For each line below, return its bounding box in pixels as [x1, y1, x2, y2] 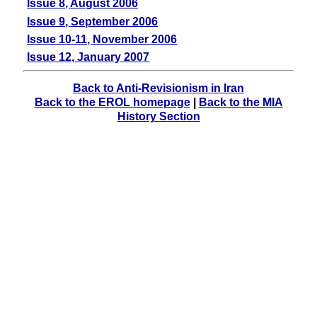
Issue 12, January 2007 [27, 51, 150, 64]
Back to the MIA [198, 96, 283, 109]
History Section [117, 110, 200, 123]
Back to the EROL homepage [34, 96, 190, 109]
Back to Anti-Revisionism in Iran [73, 82, 244, 95]
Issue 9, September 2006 [27, 15, 158, 28]
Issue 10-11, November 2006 [27, 33, 178, 45]
